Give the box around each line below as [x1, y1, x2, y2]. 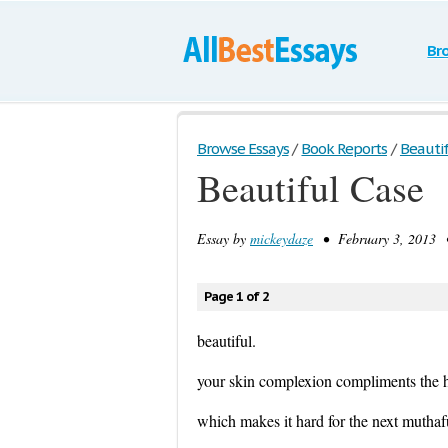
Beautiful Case [197, 162, 424, 213]
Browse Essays [197, 139, 289, 158]
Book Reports [301, 139, 387, 158]
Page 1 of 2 [204, 288, 269, 305]
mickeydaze [250, 229, 313, 248]
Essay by [197, 229, 250, 248]
